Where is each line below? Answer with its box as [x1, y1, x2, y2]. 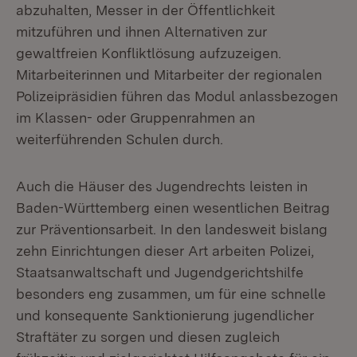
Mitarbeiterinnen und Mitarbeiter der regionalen [16, 66, 322, 83]
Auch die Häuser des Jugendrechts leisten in [16, 178, 308, 194]
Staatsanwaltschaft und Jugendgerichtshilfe [16, 264, 304, 280]
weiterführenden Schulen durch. [16, 131, 223, 147]
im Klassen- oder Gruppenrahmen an [16, 109, 255, 126]
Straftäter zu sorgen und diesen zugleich [16, 328, 280, 345]
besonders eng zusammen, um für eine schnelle [16, 285, 326, 302]
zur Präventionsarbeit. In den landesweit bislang [16, 221, 328, 237]
